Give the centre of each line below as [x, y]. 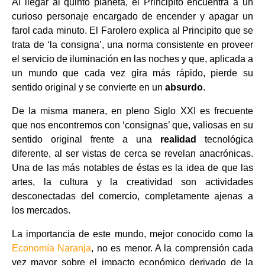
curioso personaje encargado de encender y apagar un [132, 16]
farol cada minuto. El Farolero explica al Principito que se [132, 30]
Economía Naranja [52, 248]
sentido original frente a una [86, 139]
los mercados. [41, 210]
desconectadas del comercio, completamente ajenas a [132, 196]
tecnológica [225, 139]
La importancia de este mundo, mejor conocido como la [132, 234]
